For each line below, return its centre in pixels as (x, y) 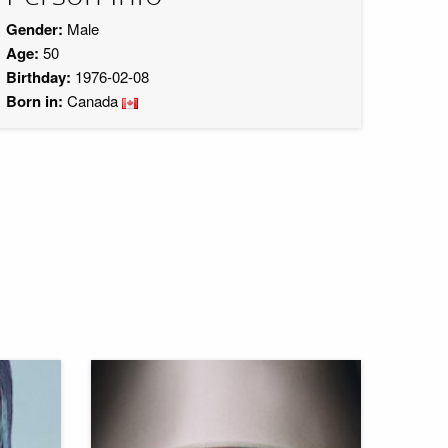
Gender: (34, 29)
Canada (92, 100)
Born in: (34, 101)
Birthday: (38, 77)
